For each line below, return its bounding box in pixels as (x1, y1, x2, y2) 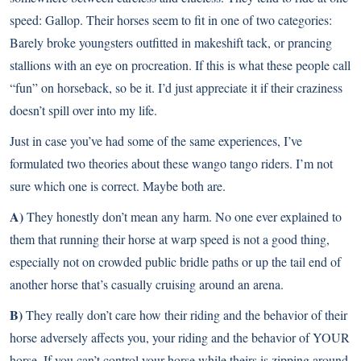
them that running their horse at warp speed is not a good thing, (10, 230, 330, 247)
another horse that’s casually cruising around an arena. (10, 276, 284, 293)
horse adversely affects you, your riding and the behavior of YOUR (10, 329, 350, 346)
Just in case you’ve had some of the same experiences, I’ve (10, 132, 302, 149)
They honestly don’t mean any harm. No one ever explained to (23, 208, 342, 225)
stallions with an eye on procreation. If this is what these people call (10, 56, 351, 73)
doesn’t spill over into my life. (10, 102, 157, 118)
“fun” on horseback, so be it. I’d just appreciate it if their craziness (10, 79, 342, 96)
